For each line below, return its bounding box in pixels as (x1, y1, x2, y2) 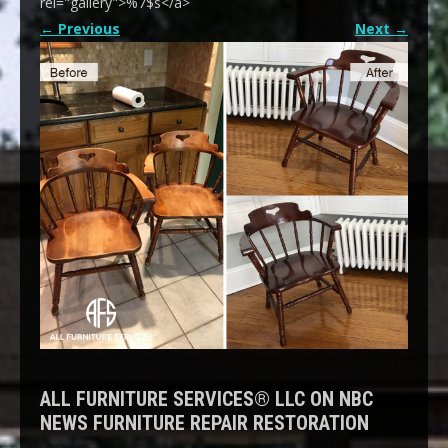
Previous (54, 19, 120, 38)
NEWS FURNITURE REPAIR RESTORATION (40, 410, 369, 435)
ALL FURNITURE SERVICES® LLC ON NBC (40, 386, 373, 411)
